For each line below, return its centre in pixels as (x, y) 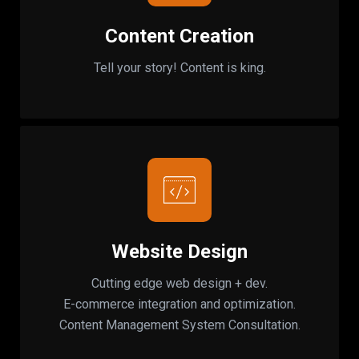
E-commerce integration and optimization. (179, 305)
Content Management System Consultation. (179, 325)
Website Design (179, 252)
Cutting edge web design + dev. (179, 284)
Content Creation (179, 36)
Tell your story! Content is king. (179, 68)
